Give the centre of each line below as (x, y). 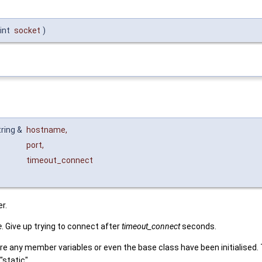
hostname (46, 130)
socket (27, 31)
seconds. (198, 226)
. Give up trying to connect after (62, 226)
